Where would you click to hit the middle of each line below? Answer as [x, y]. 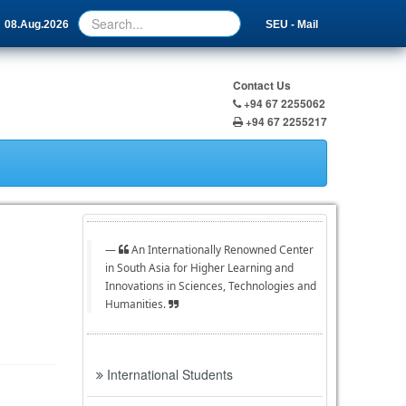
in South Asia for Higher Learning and [199, 267]
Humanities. [136, 304]
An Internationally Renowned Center [221, 249]
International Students [168, 374]
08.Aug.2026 [37, 24]
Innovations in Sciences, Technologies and [210, 285]
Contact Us [262, 85]
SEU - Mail [290, 24]
